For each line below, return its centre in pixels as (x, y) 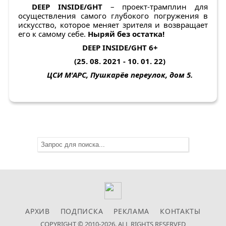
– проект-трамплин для (159, 7)
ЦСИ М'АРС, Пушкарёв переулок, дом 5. (120, 75)
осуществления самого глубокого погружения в (113, 16)
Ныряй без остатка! (126, 34)
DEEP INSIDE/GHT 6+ (120, 48)
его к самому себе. (53, 34)
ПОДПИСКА (82, 211)
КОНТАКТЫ (180, 211)
